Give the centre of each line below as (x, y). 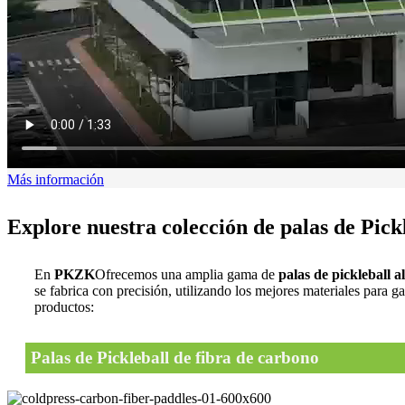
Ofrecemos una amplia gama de (187, 274)
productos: (64, 307)
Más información (56, 179)
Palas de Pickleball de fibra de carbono (175, 358)
